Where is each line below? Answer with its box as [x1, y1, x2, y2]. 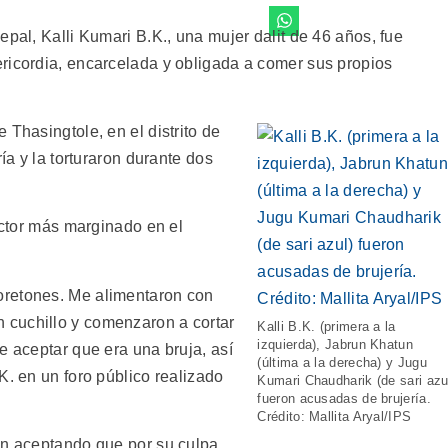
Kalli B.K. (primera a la [257, 318, 396, 334]
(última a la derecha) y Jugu [257, 354, 427, 370]
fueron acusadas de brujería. [257, 390, 431, 406]
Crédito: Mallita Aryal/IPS [257, 408, 412, 424]
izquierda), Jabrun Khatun [257, 336, 413, 352]
